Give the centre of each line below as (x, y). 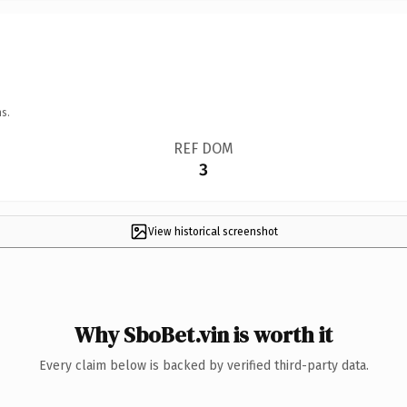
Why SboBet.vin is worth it (203, 334)
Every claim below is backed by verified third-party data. (203, 365)
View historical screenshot (213, 231)
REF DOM (203, 148)
